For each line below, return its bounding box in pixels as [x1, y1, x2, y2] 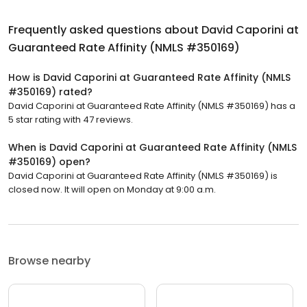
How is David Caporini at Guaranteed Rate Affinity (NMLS [8, 71, 291, 85]
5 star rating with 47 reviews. [8, 113, 133, 127]
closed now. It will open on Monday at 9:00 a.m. [8, 183, 216, 197]
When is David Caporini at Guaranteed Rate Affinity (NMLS [8, 140, 297, 155]
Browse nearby [8, 253, 90, 269]
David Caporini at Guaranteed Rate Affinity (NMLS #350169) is [8, 169, 278, 183]
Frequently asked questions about [8, 22, 201, 38]
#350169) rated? [8, 85, 93, 99]
